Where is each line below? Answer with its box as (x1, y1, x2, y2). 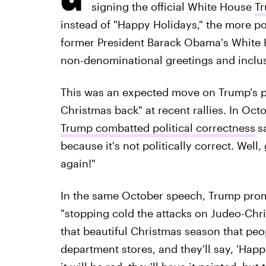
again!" (60, 157, 96, 170)
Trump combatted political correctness (60, 121, 255, 134)
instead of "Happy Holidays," (60, 18, 206, 31)
